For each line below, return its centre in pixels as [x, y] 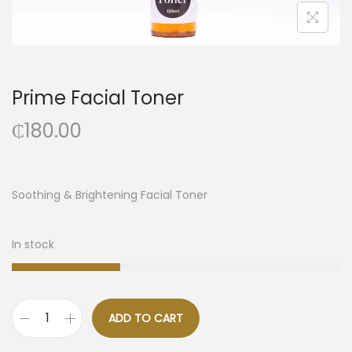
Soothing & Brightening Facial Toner [110, 195]
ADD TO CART [146, 319]
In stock [33, 245]
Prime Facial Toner [98, 98]
